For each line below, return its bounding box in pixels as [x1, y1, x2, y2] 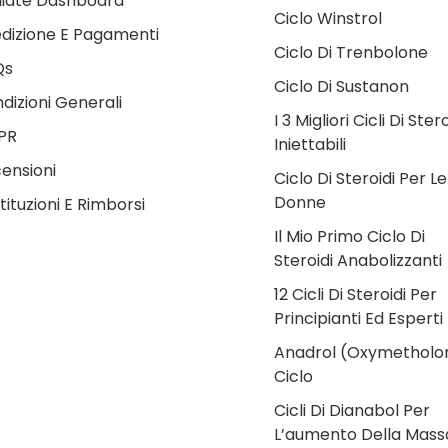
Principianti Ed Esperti [274, 306, 443, 330]
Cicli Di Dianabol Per [274, 398, 430, 422]
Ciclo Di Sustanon [274, 74, 409, 98]
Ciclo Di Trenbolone [274, 40, 428, 64]
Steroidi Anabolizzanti [274, 248, 442, 272]
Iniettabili [274, 132, 346, 156]
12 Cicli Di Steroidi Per [274, 282, 437, 306]
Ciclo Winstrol [274, 6, 382, 30]
